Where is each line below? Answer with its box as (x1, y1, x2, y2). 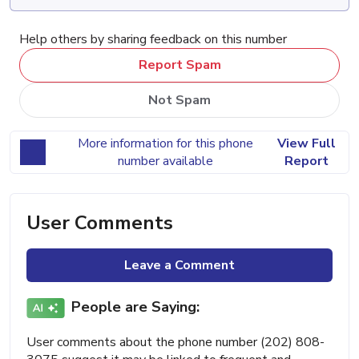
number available (117, 151, 213, 170)
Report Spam (138, 56, 221, 75)
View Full (276, 134, 336, 152)
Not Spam (148, 91, 211, 109)
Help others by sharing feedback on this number (19, 30, 287, 48)
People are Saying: (71, 297, 200, 317)
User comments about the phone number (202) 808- (26, 333, 325, 351)
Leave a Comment (124, 256, 235, 274)
